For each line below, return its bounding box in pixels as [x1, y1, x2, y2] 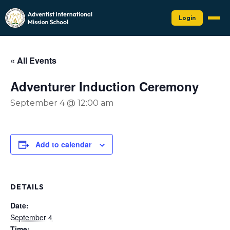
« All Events [10, 54, 56, 66]
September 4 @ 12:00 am [10, 98, 113, 108]
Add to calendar [35, 139, 91, 149]
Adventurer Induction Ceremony [10, 78, 199, 95]
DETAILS [10, 182, 44, 191]
